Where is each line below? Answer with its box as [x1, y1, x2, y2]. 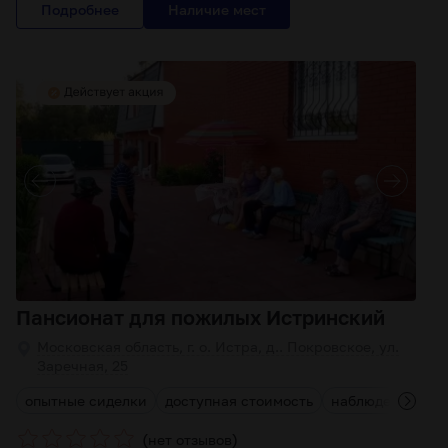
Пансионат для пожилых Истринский [16, 305, 385, 329]
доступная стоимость [165, 392, 313, 409]
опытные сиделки [25, 392, 147, 409]
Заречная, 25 [37, 357, 128, 374]
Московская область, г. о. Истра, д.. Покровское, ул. [37, 338, 399, 355]
